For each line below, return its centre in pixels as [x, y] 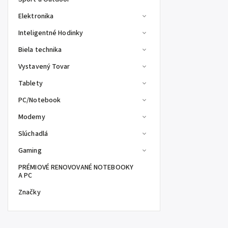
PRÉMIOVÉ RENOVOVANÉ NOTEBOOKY [76, 167]
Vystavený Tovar [44, 67]
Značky [30, 192]
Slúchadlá [33, 134]
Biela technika [40, 50]
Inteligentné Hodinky [51, 33]
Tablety [31, 83]
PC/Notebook [40, 100]
